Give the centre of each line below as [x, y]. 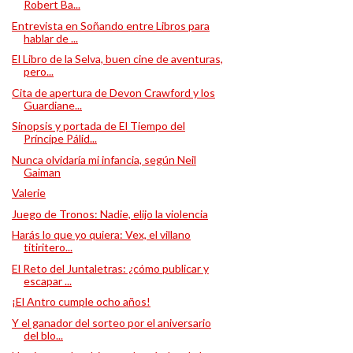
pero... [38, 71]
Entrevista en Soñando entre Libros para [110, 25]
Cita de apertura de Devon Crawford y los [113, 92]
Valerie [28, 193]
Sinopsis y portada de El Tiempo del [98, 126]
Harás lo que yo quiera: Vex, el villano [101, 234]
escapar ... [47, 281]
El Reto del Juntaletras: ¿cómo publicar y [110, 268]
